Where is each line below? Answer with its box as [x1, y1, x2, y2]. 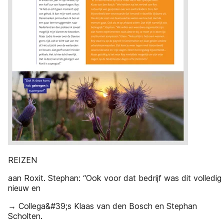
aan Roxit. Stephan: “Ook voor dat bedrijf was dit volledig [8, 173, 221, 183]
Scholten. [8, 211, 42, 221]
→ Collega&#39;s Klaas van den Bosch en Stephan [8, 201, 197, 211]
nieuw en [8, 183, 40, 193]
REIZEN [8, 155, 37, 165]
